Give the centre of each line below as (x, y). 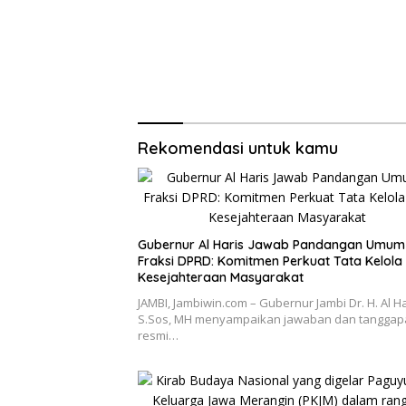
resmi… (158, 336)
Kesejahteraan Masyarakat (221, 278)
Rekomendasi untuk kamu (238, 149)
